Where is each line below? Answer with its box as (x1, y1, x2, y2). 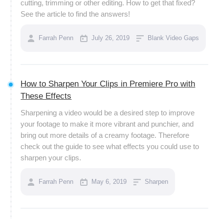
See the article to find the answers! (21, 10, 131, 18)
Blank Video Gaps (148, 34, 199, 42)
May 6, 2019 (91, 178, 127, 185)
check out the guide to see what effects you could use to (21, 142, 199, 151)
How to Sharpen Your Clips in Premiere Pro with (21, 79, 196, 88)
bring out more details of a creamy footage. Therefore (21, 131, 190, 139)
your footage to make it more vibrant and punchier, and (21, 120, 194, 128)
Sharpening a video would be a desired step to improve (21, 109, 195, 117)
